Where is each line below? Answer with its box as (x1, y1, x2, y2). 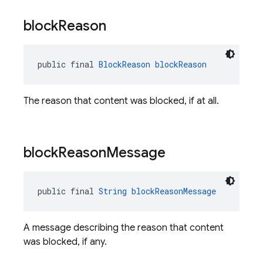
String (99, 186, 127, 197)
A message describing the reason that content (23, 222, 224, 234)
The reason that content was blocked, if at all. (23, 95, 219, 107)
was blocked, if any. (23, 236, 107, 248)
